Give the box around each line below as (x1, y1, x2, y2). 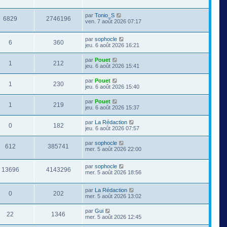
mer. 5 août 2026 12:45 (85, 214, 141, 220)
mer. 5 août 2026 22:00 (85, 145, 141, 152)
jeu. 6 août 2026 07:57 (85, 125, 139, 131)
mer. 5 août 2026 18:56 (85, 169, 141, 176)
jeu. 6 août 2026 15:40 (85, 83, 139, 90)
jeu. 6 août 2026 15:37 (85, 104, 139, 110)
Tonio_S (95, 12, 115, 19)
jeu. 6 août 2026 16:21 (85, 42, 139, 48)
